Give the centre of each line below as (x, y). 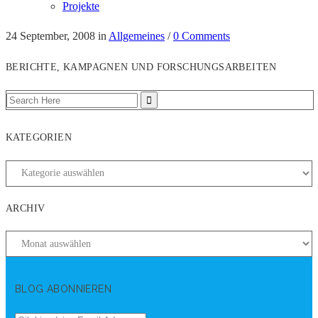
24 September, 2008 (50, 36)
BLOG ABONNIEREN (63, 289)
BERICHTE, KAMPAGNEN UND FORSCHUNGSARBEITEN (141, 67)
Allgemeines (137, 36)
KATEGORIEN (39, 138)
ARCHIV (26, 208)
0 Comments (202, 36)
